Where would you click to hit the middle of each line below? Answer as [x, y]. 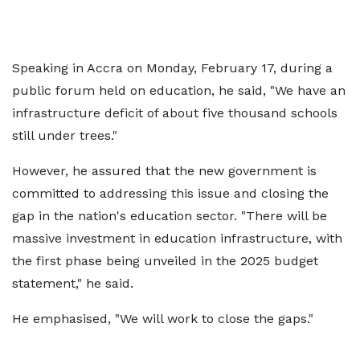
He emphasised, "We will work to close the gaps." [163, 319]
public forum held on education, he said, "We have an [179, 90]
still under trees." [65, 135]
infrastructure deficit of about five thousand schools [175, 113]
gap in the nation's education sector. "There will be [170, 216]
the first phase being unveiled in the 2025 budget [165, 261]
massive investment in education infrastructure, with [177, 238]
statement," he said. [73, 283]
